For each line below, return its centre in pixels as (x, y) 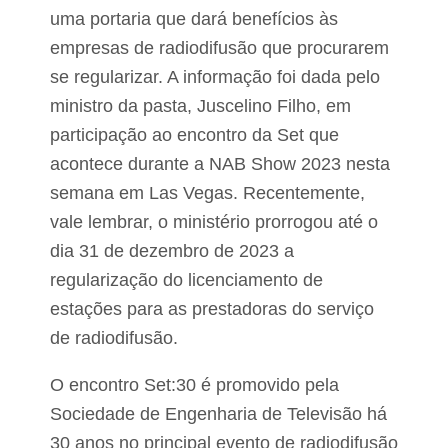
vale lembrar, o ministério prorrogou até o (214, 222)
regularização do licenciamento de (186, 280)
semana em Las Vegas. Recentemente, (207, 193)
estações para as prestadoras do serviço (212, 309)
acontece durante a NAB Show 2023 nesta (220, 164)
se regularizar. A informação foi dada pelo (215, 77)
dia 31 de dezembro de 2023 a (172, 251)
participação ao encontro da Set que (194, 135)
